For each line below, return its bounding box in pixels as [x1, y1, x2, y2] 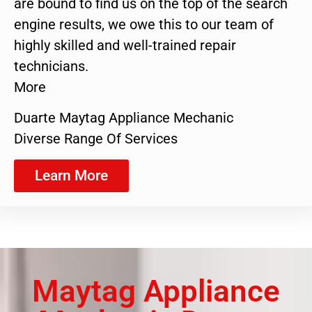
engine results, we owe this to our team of [14, 15, 274, 33]
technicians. [14, 57, 88, 75]
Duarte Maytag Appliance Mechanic [14, 109, 233, 127]
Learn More [35, 166, 108, 184]
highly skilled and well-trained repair [14, 36, 236, 54]
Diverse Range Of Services [14, 130, 178, 148]
